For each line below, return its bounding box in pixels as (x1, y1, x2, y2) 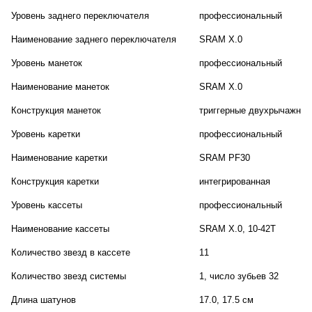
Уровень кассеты (11, 199, 82, 210)
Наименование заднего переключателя (11, 33, 176, 45)
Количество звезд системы (11, 270, 126, 281)
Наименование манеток (11, 81, 109, 92)
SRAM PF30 (199, 152, 250, 163)
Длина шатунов (11, 294, 76, 305)
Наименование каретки (11, 152, 107, 163)
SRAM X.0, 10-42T (199, 223, 276, 234)
